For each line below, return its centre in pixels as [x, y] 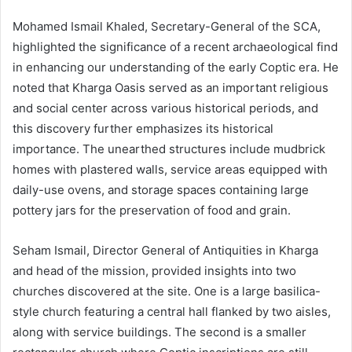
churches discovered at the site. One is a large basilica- [167, 291]
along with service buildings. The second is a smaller [159, 332]
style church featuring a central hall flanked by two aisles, [172, 311]
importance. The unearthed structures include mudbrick [169, 148]
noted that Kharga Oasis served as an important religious [170, 87]
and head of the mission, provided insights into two [154, 270]
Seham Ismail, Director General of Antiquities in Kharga [165, 250]
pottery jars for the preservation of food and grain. [152, 210]
